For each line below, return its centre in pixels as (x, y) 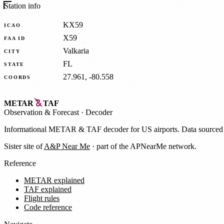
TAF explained (48, 189)
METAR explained (54, 180)
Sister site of (24, 146)
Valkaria (76, 51)
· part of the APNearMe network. (143, 146)
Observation (24, 112)
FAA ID (15, 38)
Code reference (48, 207)
